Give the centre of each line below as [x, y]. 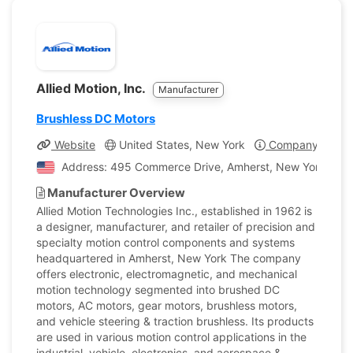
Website [73, 145]
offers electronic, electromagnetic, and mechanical [167, 274]
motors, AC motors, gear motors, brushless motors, [167, 305]
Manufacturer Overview [115, 193]
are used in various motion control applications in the [171, 337]
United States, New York [180, 145]
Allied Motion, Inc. [92, 88]
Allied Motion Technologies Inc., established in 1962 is [174, 211]
